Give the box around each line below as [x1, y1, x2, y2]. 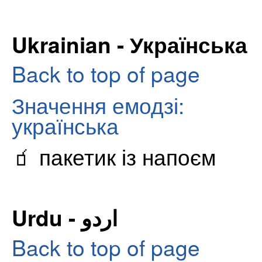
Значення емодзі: [12, 88, 184, 120]
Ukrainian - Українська [12, 28, 247, 60]
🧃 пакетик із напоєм [12, 140, 216, 173]
